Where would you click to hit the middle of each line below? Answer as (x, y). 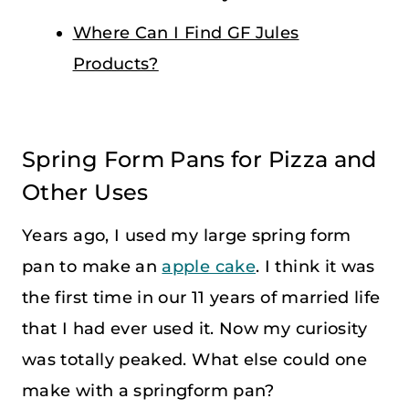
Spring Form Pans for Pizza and (199, 159)
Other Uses (85, 192)
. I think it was (315, 266)
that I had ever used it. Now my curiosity (195, 328)
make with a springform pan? (148, 390)
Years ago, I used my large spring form (187, 235)
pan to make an (92, 266)
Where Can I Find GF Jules (186, 32)
